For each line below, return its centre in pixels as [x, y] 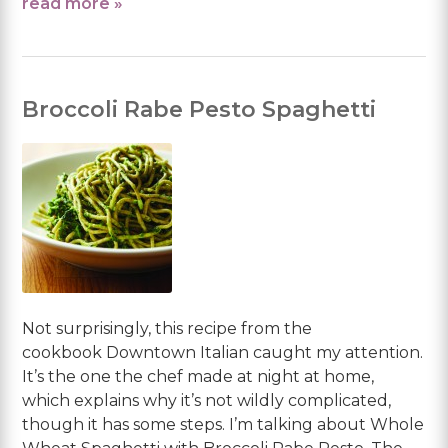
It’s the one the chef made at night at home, [198, 376]
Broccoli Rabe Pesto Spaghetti [199, 109]
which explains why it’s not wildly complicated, [207, 400]
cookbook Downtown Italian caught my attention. [223, 352]
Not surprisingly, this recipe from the [167, 328]
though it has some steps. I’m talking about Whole [223, 424]
